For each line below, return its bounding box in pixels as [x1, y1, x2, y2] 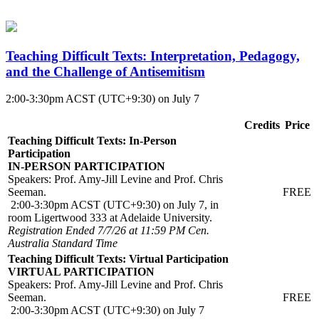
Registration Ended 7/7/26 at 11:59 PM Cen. [8, 224, 209, 237]
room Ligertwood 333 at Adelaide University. [8, 211, 218, 224]
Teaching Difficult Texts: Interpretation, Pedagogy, [6, 48, 300, 63]
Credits [244, 119, 280, 132]
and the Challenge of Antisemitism [6, 63, 205, 79]
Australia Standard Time [8, 237, 117, 250]
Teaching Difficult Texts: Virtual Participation [8, 253, 229, 266]
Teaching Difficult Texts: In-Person [8, 135, 177, 147]
